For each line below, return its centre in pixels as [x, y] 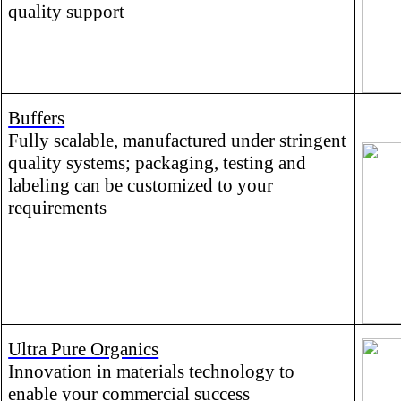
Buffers [37, 118]
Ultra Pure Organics [84, 349]
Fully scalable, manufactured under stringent [178, 140]
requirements [58, 207]
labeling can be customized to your [141, 185]
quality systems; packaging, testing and [158, 162]
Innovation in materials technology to [152, 371]
